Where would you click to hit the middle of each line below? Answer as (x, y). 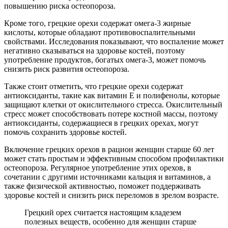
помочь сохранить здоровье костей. (65, 132)
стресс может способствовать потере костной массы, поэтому (111, 114)
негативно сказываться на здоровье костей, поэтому (94, 51)
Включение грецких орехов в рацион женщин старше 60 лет (109, 150)
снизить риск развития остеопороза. (67, 69)
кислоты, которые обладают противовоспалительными (100, 33)
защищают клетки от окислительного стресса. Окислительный (113, 105)
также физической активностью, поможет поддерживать (102, 186)
